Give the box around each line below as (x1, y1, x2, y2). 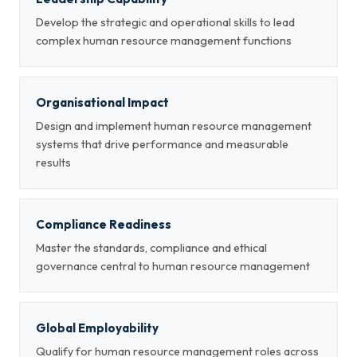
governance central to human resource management (36, 259, 310, 273)
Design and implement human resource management (36, 119, 312, 133)
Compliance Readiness (36, 217, 171, 232)
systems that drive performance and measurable (36, 137, 288, 151)
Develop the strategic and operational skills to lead (36, 15, 295, 29)
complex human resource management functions (36, 33, 292, 48)
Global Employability (36, 320, 159, 335)
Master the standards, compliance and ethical (36, 241, 267, 255)
